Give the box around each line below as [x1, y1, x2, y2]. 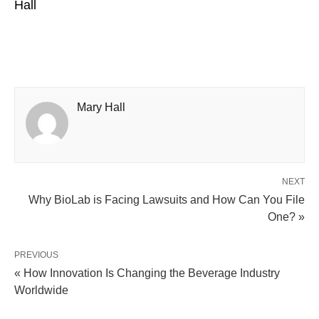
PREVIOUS [14, 250, 58, 261]
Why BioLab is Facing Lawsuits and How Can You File [28, 194, 305, 206]
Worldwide [14, 284, 68, 297]
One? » [268, 211, 305, 224]
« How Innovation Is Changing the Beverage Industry [14, 267, 280, 280]
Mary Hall [77, 101, 125, 114]
